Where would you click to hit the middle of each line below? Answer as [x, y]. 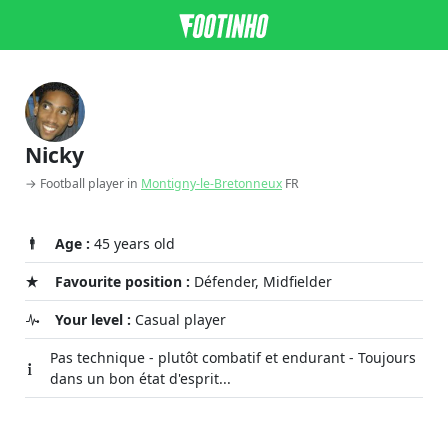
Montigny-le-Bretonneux [211, 183]
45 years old [132, 243]
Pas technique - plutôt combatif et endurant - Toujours [233, 357]
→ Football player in [83, 183]
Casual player [178, 319]
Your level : [93, 319]
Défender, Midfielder [261, 281]
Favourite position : [122, 281]
